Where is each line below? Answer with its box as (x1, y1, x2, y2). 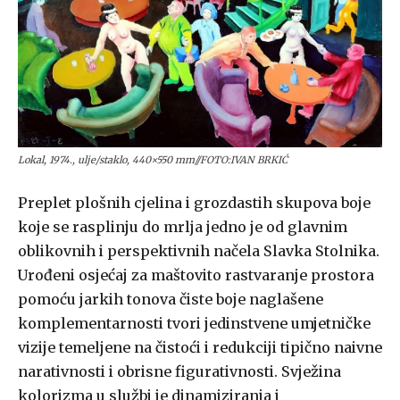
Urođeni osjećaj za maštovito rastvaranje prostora (18, 266, 374, 285)
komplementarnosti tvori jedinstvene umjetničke (18, 314, 371, 333)
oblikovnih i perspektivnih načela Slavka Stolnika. (18, 242, 379, 261)
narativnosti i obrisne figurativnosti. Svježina (18, 362, 341, 381)
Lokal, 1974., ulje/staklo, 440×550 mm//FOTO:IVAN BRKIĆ (18, 154, 287, 167)
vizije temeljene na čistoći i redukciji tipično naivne (18, 338, 382, 357)
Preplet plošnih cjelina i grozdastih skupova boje (18, 194, 371, 212)
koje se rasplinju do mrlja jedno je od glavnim (18, 218, 347, 237)
